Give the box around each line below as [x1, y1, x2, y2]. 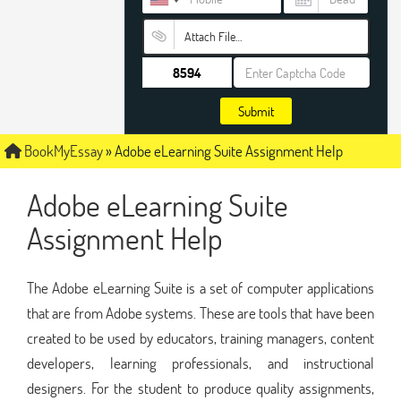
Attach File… [183, 28, 242, 45]
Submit [238, 102, 274, 120]
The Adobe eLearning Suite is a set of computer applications [27, 277, 374, 298]
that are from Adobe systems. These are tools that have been [27, 302, 374, 323]
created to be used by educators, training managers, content [27, 327, 374, 348]
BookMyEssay [21, 141, 103, 161]
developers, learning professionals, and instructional [27, 352, 374, 373]
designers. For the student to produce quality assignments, [27, 377, 374, 398]
